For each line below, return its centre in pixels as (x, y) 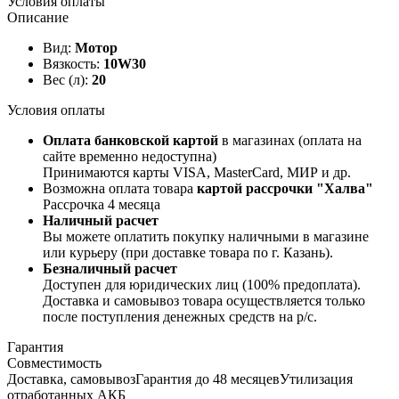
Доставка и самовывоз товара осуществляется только (204, 300)
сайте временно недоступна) (130, 156)
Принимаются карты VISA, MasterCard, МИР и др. (197, 172)
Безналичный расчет (110, 268)
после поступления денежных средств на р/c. (180, 316)
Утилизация (316, 379)
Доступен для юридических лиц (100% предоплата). (202, 284)
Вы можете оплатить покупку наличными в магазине (206, 236)
